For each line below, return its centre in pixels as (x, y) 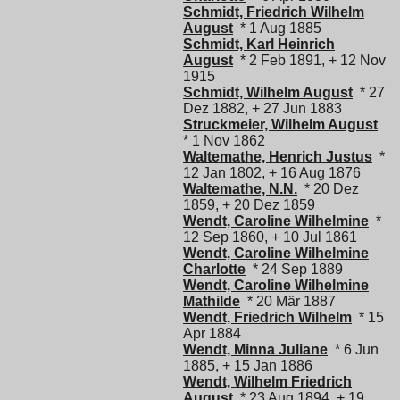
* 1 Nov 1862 (224, 141)
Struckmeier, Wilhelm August (280, 125)
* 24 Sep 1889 (294, 270)
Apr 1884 (212, 334)
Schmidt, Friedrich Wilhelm (274, 12)
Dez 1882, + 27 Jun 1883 (262, 109)
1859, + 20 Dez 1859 (249, 205)
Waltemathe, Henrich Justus (278, 157)
